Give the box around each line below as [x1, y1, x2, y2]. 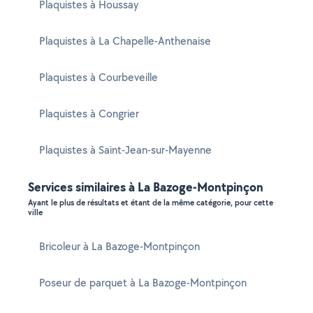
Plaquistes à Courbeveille [39, 70, 158, 85]
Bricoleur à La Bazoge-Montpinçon [39, 239, 200, 254]
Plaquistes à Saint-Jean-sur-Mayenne [39, 143, 212, 157]
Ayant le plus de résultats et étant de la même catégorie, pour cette [28, 197, 273, 208]
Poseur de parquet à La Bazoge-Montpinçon [39, 275, 247, 290]
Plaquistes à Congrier [39, 106, 139, 121]
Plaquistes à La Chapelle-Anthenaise [39, 34, 211, 48]
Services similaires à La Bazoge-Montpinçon [28, 178, 263, 196]
